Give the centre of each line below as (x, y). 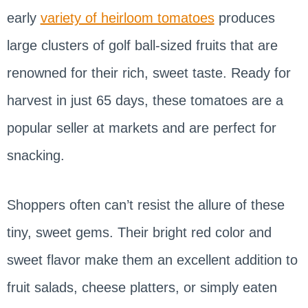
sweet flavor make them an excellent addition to (152, 260)
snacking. (35, 156)
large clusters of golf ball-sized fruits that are (142, 46)
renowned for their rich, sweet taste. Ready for (148, 73)
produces (244, 18)
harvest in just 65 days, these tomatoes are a (145, 101)
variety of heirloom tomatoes (127, 18)
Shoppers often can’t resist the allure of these (145, 205)
